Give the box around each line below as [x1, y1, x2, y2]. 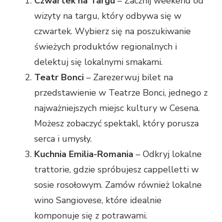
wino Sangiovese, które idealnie [34, 194, 162, 207]
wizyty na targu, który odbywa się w [34, 10, 181, 22]
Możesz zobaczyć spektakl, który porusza [34, 117, 199, 130]
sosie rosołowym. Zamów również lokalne [34, 179, 202, 191]
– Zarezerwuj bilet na [84, 71, 173, 84]
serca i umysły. [34, 133, 92, 145]
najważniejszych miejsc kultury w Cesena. [34, 102, 200, 114]
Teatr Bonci [34, 71, 84, 84]
